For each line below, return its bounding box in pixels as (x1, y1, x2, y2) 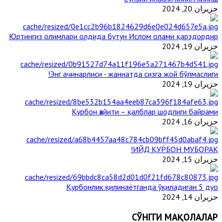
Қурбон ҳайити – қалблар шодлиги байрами (72, 107, 218, 117)
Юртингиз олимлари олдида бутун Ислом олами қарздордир (9, 31, 218, 42)
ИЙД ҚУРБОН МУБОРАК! (133, 144, 218, 155)
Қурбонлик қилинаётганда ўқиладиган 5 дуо (66, 182, 218, 192)
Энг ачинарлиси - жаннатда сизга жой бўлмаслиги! (50, 69, 218, 79)
